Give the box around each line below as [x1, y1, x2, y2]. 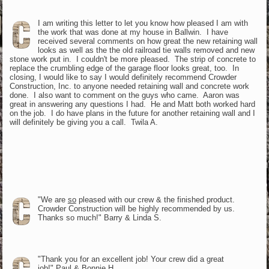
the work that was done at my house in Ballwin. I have [37, 27, 228, 37]
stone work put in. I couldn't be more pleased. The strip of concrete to [10, 54, 256, 64]
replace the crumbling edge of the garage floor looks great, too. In [10, 63, 240, 73]
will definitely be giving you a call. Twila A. [10, 117, 159, 127]
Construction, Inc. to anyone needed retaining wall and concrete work [10, 81, 250, 91]
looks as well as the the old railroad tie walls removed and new [37, 45, 255, 55]
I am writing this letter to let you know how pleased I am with [37, 18, 248, 28]
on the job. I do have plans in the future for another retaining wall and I [10, 108, 256, 118]
